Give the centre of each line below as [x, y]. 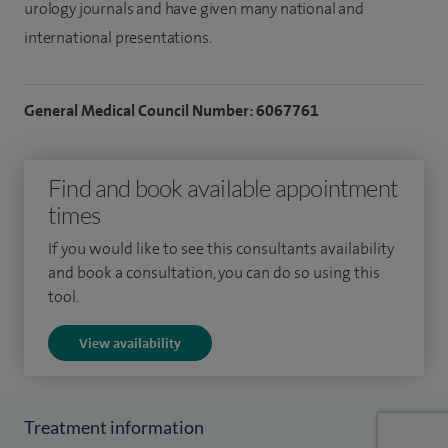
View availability [130, 343]
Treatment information [114, 427]
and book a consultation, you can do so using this [214, 273]
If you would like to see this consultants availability [221, 249]
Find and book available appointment [223, 188]
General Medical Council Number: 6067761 [171, 111]
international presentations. [118, 38]
